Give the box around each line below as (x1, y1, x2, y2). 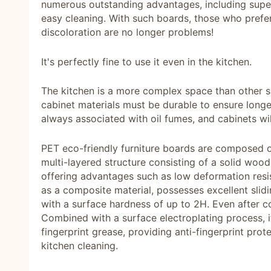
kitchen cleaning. (41, 239, 118, 252)
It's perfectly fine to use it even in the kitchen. (41, 55, 252, 68)
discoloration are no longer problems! (41, 25, 214, 38)
